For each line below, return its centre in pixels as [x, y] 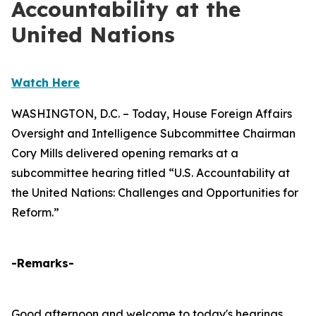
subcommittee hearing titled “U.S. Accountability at [151, 173]
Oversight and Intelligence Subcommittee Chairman [153, 133]
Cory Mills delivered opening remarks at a [125, 153]
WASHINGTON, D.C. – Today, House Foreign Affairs [152, 114]
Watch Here [45, 83]
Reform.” [35, 212]
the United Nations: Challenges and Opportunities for [155, 193]
